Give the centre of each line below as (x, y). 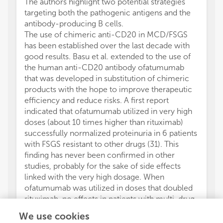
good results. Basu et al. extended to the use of (108, 57)
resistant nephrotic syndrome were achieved (104, 210)
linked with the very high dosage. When (94, 177)
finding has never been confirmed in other (100, 155)
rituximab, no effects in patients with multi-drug (110, 199)
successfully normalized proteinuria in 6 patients (111, 133)
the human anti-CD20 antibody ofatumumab (104, 68)
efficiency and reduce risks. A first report (97, 101)
